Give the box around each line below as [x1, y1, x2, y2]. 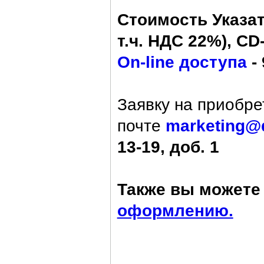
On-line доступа [117, 52, 247, 71]
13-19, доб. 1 [117, 137, 219, 156]
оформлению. [117, 200, 233, 220]
